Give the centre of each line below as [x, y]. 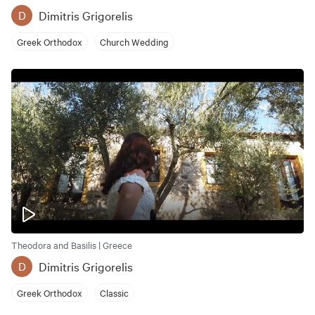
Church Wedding [134, 41]
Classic [114, 292]
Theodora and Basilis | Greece [72, 245]
